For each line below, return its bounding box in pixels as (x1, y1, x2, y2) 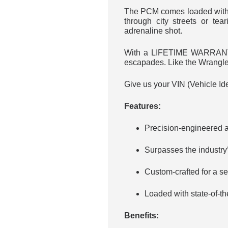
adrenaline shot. (124, 26, 182, 35)
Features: (124, 101, 161, 110)
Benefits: (124, 211, 159, 220)
